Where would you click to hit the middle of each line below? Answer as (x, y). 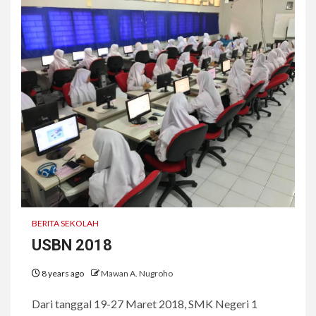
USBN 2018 (72, 245)
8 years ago (63, 273)
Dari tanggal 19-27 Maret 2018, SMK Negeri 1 (145, 304)
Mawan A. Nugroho (137, 273)
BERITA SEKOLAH (65, 223)
